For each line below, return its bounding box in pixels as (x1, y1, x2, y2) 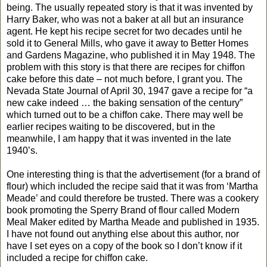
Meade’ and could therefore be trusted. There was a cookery (7, 193, 259, 203)
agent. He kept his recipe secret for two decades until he (7, 26, 242, 36)
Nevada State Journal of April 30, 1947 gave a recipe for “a (7, 85, 253, 96)
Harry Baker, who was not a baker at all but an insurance (7, 14, 244, 24)
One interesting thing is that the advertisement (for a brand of (7, 169, 260, 179)
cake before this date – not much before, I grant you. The (7, 73, 243, 84)
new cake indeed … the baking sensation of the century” (7, 97, 243, 108)
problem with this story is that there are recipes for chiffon (7, 61, 245, 72)
